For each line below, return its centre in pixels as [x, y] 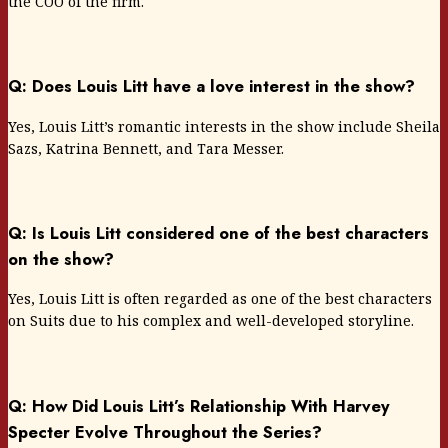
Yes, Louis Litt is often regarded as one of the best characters [220, 299]
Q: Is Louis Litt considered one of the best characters [218, 232]
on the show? [61, 258]
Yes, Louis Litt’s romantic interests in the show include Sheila [224, 126]
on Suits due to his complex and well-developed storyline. [211, 321]
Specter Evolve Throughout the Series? [165, 431]
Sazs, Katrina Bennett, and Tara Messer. [146, 148]
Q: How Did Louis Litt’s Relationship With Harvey [199, 405]
